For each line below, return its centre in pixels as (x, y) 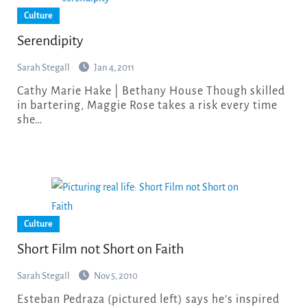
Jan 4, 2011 (114, 67)
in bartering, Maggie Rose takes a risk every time (147, 105)
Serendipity (50, 40)
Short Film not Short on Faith (100, 248)
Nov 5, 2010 (115, 275)
